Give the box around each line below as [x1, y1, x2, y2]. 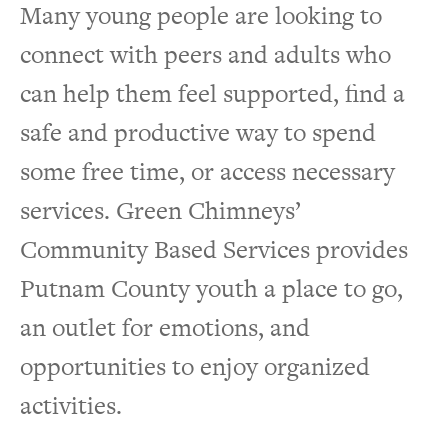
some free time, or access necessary [20, 153, 395, 189]
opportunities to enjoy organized [20, 348, 370, 384]
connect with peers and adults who [20, 36, 391, 72]
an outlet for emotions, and [20, 309, 310, 345]
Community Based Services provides [20, 231, 408, 267]
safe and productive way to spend [20, 114, 376, 150]
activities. [20, 387, 122, 423]
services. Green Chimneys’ [20, 192, 301, 228]
